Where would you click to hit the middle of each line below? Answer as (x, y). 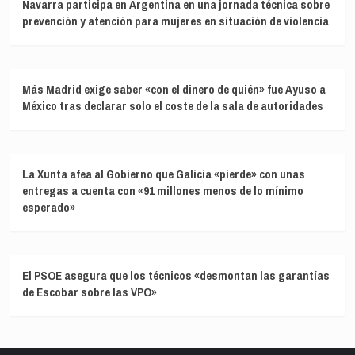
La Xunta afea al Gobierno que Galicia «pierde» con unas (163, 174)
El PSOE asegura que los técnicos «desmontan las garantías (176, 275)
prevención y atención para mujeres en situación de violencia (175, 21)
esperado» (48, 207)
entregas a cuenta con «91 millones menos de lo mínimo (162, 190)
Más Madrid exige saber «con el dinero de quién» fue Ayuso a (174, 89)
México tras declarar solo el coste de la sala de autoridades (172, 105)
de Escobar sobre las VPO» (89, 292)
